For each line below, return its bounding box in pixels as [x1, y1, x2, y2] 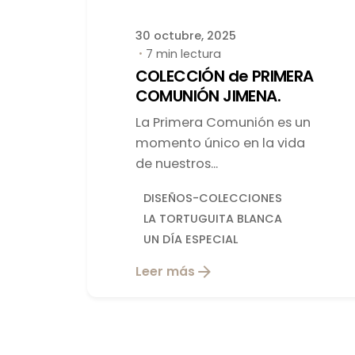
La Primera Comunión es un [135, 113, 311, 132]
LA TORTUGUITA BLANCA [143, 210, 282, 227]
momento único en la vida [135, 134, 305, 153]
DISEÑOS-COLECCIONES [143, 189, 282, 206]
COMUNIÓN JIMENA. [135, 85, 281, 108]
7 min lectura [145, 46, 221, 63]
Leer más [135, 262, 195, 280]
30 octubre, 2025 [135, 28, 236, 44]
